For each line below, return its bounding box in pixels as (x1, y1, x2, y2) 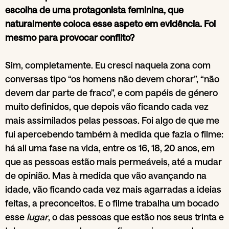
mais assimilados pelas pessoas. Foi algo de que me (5, 114, 219, 126)
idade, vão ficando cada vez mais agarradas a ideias (5, 183, 221, 195)
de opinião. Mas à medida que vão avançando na (5, 169, 207, 181)
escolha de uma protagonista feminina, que (5, 4, 184, 15)
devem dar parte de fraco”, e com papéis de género (5, 86, 218, 98)
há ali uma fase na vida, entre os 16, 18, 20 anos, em (5, 142, 215, 153)
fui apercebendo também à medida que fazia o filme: (5, 128, 223, 140)
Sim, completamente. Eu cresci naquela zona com (5, 59, 211, 71)
